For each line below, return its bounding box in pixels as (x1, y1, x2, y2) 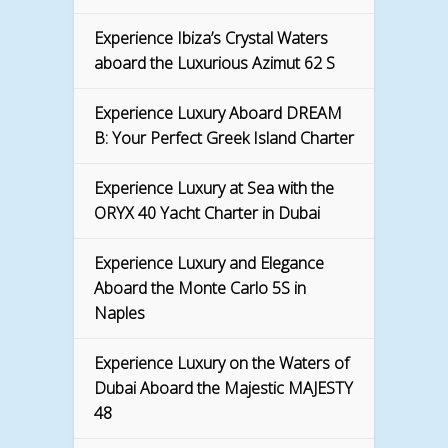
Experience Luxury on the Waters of (94, 352, 349, 375)
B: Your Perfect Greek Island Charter (94, 127, 354, 150)
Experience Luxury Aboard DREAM (94, 102, 342, 125)
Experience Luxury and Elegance (94, 252, 324, 275)
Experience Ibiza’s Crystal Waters (94, 27, 328, 50)
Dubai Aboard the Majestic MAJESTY (94, 377, 353, 400)
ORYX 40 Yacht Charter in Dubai (94, 202, 320, 225)
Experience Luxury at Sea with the (94, 177, 334, 200)
